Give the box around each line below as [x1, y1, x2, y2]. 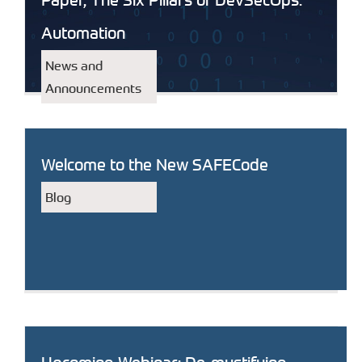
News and [45, 57, 103, 74]
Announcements [45, 80, 141, 96]
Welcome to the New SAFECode [41, 154, 268, 175]
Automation [41, 23, 125, 43]
